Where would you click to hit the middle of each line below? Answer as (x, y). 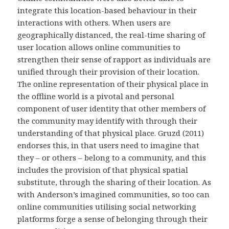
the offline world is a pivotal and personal (96, 96)
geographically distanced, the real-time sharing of (111, 35)
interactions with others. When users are (94, 22)
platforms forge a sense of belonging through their (113, 219)
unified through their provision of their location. (109, 71)
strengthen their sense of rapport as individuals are (114, 59)
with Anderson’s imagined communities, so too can (114, 194)
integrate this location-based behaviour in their (107, 10)
